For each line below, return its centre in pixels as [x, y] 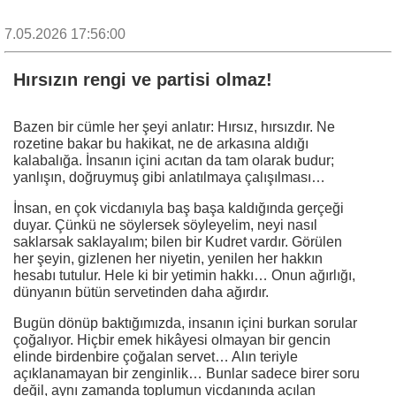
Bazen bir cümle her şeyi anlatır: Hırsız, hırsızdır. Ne [174, 126]
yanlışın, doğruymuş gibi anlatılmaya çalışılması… [169, 177]
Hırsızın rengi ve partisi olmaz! [143, 79]
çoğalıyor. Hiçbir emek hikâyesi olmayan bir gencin [172, 339]
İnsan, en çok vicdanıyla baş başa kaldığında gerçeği [179, 208]
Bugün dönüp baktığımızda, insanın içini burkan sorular [185, 323]
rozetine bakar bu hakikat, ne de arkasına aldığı [161, 143]
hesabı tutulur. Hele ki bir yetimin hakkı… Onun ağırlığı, [184, 275]
